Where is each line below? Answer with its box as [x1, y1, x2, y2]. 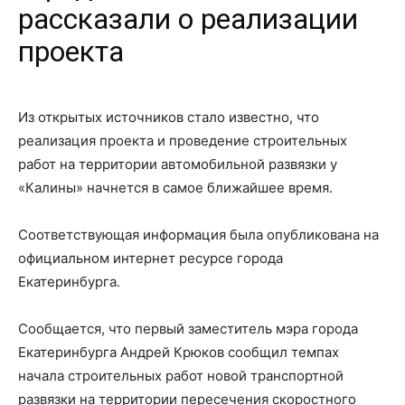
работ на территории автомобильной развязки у [18, 155, 337, 174]
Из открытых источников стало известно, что [18, 108, 319, 127]
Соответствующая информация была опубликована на [18, 226, 379, 244]
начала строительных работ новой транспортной [18, 367, 344, 385]
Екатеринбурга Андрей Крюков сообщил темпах [18, 344, 339, 362]
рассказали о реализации [18, 2, 358, 37]
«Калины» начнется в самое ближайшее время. [18, 179, 333, 197]
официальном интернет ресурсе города [18, 250, 283, 268]
